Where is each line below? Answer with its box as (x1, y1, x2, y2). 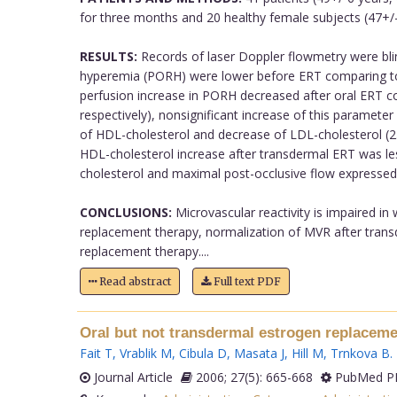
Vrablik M (119, 344, 172, 362)
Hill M (291, 344, 323, 362)
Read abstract (96, 274, 171, 288)
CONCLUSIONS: (79, 203, 172, 221)
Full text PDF (210, 274, 281, 288)
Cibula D (178, 344, 227, 362)
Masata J (233, 344, 284, 362)
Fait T (79, 344, 113, 362)
